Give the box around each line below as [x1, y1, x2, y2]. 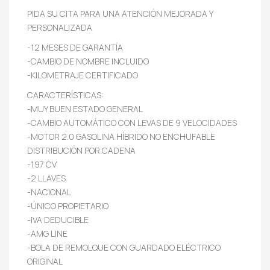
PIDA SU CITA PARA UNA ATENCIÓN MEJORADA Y [27, 7, 213, 19]
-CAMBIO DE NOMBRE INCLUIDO [27, 55, 149, 67]
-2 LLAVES [27, 172, 66, 184]
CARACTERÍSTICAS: [27, 89, 104, 101]
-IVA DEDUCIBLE [27, 213, 89, 225]
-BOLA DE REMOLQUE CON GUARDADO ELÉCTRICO [27, 241, 221, 253]
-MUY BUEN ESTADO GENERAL [27, 102, 143, 115]
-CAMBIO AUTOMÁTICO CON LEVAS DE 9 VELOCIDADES [27, 116, 237, 128]
